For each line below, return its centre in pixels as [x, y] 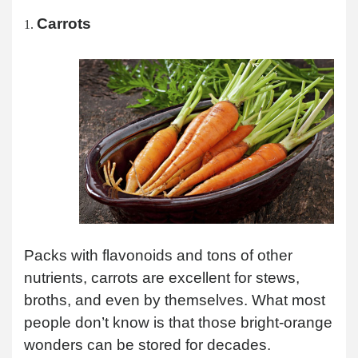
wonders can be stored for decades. [147, 344]
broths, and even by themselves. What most [175, 300]
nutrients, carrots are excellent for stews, [162, 277]
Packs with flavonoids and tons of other [158, 255]
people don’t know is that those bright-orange [178, 322]
